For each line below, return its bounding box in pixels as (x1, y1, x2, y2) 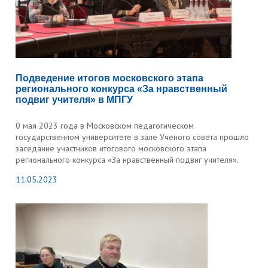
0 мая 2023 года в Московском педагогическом (16, 120, 194, 131)
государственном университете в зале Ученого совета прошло (16, 132, 249, 142)
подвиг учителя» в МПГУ (16, 95, 133, 105)
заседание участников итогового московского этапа (16, 143, 207, 154)
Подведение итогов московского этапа (16, 73, 204, 83)
